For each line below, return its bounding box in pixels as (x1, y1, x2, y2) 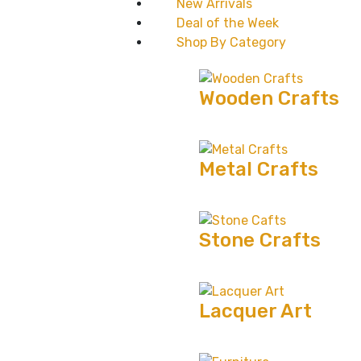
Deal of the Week (176, 15, 280, 31)
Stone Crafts (199, 228, 322, 251)
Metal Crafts (199, 157, 319, 180)
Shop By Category (176, 34, 287, 50)
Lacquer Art (199, 299, 313, 322)
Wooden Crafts (199, 86, 340, 110)
